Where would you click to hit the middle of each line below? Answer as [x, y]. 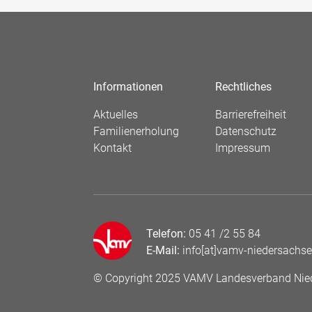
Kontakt [112, 148]
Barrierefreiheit [251, 115]
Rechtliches [243, 87]
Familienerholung [136, 131]
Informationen [128, 87]
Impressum [243, 148]
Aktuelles [116, 115]
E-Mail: [163, 250]
